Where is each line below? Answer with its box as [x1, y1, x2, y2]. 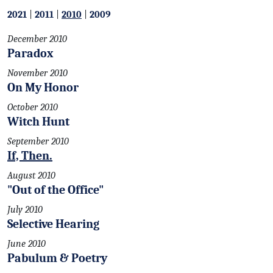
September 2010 [7, 136, 69, 147]
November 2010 [7, 68, 68, 79]
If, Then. [7, 149, 52, 163]
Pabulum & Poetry [7, 251, 107, 265]
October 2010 [7, 102, 58, 113]
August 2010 [7, 170, 55, 181]
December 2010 [7, 34, 67, 44]
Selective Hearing [7, 217, 99, 231]
